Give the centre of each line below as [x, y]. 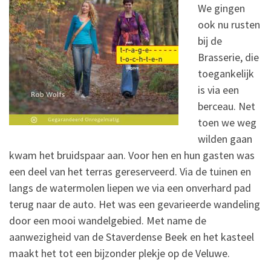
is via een [218, 90]
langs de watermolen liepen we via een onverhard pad [130, 188]
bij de [210, 41]
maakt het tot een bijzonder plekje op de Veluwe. [119, 253]
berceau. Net [226, 106]
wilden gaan [225, 139]
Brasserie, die [228, 57]
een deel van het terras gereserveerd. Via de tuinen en [130, 172]
